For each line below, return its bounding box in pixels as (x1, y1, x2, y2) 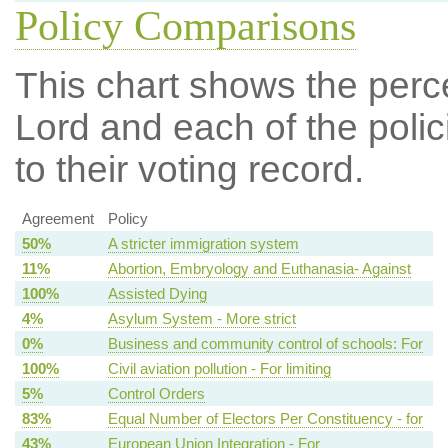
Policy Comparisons (14, 3, 356, 50)
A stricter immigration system (107, 235, 299, 253)
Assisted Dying (107, 285, 207, 303)
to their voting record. (14, 149, 364, 191)
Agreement (21, 210, 94, 228)
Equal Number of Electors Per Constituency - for (107, 410, 423, 428)
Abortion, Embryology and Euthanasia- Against (107, 260, 411, 278)
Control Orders (107, 385, 205, 403)
